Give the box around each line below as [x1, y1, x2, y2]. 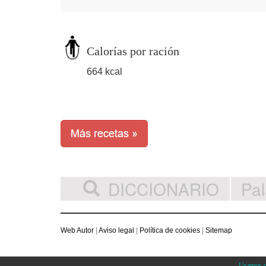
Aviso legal [99, 226, 134, 235]
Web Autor [61, 226, 94, 235]
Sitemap [205, 226, 232, 235]
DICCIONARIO [108, 176, 219, 201]
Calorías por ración [87, 44, 179, 58]
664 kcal [87, 66, 122, 77]
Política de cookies [140, 226, 200, 235]
